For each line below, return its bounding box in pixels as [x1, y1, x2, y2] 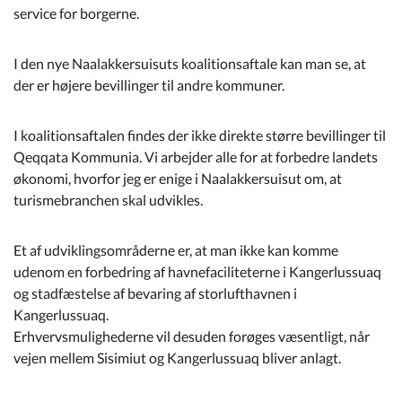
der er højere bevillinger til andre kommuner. [13, 75, 284, 93]
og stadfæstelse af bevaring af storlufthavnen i [13, 284, 297, 301]
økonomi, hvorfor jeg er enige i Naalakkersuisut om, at [13, 169, 342, 187]
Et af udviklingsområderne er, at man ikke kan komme [13, 240, 338, 258]
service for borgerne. [13, 4, 139, 22]
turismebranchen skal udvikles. [13, 190, 203, 208]
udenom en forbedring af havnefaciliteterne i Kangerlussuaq [13, 262, 381, 280]
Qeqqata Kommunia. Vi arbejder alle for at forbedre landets [13, 147, 378, 165]
